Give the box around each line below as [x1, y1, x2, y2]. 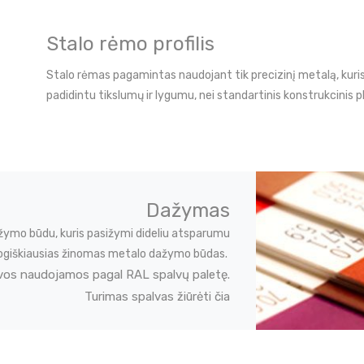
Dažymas [145, 199, 230, 223]
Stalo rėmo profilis [46, 32, 215, 56]
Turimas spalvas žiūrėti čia [84, 289, 230, 305]
